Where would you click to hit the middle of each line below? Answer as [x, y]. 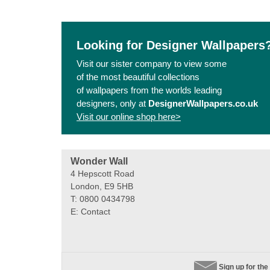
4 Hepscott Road [102, 173]
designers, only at [112, 103]
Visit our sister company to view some [152, 63]
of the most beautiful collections [138, 77]
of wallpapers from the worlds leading [149, 90]
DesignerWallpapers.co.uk [203, 103]
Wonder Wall [99, 161]
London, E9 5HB [102, 186]
